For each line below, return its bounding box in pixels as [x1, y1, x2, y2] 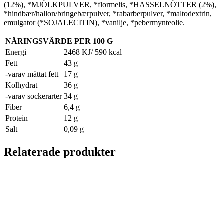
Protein [5, 113, 28, 122]
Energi [5, 47, 26, 56]
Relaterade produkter [4, 145, 116, 158]
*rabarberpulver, [113, 9, 164, 18]
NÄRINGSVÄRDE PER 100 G [5, 36, 113, 45]
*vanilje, [101, 18, 128, 27]
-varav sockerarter [5, 91, 62, 100]
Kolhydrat [5, 80, 37, 89]
